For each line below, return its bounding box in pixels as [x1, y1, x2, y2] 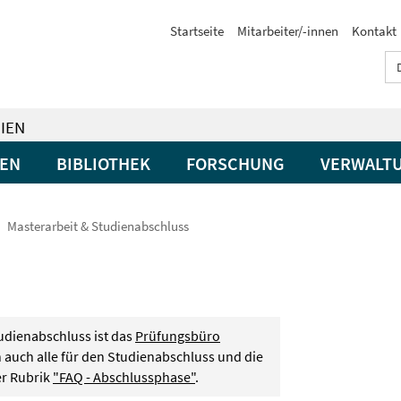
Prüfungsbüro [135, 327, 220, 345]
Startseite [170, 22, 224, 39]
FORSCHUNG [186, 152, 285, 175]
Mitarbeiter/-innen [237, 22, 338, 39]
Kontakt [352, 22, 397, 39]
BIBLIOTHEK [56, 152, 150, 175]
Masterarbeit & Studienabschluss [7, 218, 189, 235]
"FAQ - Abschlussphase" [53, 368, 195, 386]
